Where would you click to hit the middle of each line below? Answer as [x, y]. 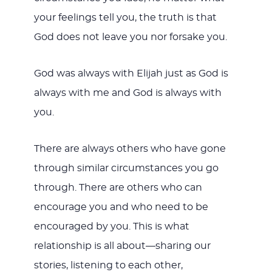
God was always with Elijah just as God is [131, 73]
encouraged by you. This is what [111, 226]
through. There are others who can [118, 187]
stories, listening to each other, [108, 265]
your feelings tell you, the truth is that [125, 17]
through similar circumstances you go [126, 168]
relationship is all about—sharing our [122, 246]
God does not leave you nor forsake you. [130, 37]
